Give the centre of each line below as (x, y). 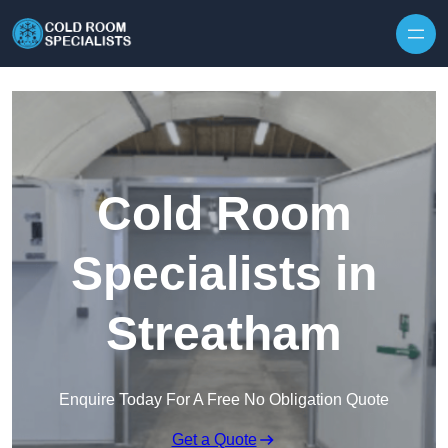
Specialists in (224, 274)
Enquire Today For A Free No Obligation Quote (224, 400)
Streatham (224, 334)
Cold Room (224, 214)
